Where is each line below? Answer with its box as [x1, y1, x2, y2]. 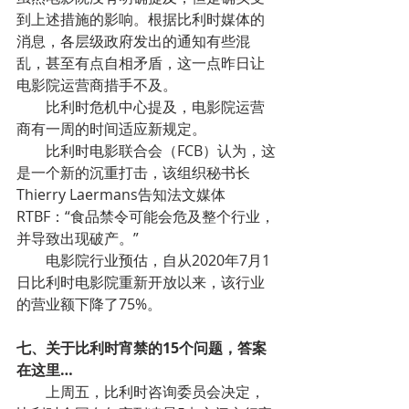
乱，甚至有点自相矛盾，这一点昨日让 [16, 53, 265, 73]
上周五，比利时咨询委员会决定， [46, 382, 265, 402]
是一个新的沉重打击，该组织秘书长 [16, 163, 250, 183]
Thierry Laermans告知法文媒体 [16, 184, 225, 204]
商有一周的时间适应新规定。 [16, 119, 206, 139]
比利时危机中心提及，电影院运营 [46, 97, 265, 117]
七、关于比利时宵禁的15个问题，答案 [16, 338, 267, 358]
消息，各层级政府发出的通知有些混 [16, 31, 250, 51]
